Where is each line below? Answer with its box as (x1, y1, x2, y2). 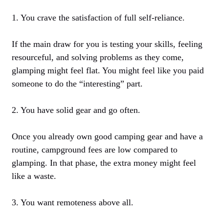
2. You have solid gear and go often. (12, 105, 140, 115)
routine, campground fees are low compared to (12, 145, 177, 155)
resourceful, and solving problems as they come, (12, 52, 184, 63)
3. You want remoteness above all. (12, 197, 133, 208)
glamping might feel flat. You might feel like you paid (12, 66, 204, 76)
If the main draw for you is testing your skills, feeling (12, 39, 202, 49)
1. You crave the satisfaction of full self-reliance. (12, 13, 185, 23)
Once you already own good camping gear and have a (12, 131, 203, 142)
